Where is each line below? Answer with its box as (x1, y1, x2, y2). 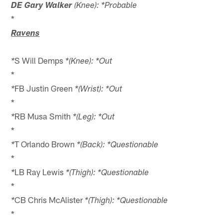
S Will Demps (14, 55, 66, 65)
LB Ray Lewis (14, 166, 66, 177)
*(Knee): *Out (65, 57, 112, 66)
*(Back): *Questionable (77, 141, 159, 150)
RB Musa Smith (14, 111, 73, 121)
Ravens (11, 29, 40, 38)
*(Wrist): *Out (75, 85, 122, 94)
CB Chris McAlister (14, 194, 85, 205)
